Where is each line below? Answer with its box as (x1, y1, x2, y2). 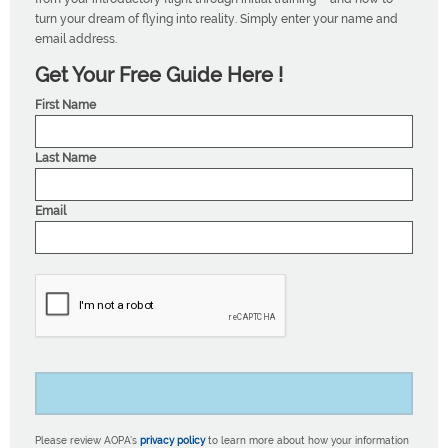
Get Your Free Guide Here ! (35, 63, 283, 88)
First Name (35, 98, 96, 113)
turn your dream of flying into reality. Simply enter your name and (35, 12, 398, 27)
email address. (35, 32, 117, 47)
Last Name (35, 151, 96, 166)
